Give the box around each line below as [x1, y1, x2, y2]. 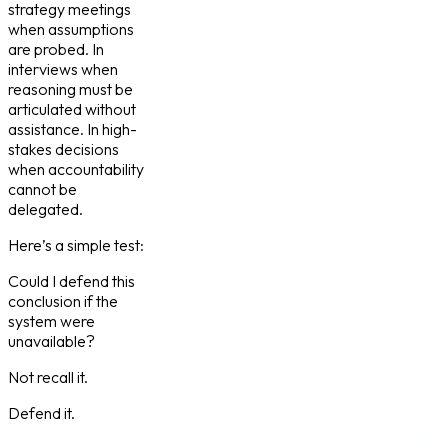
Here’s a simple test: [8, 235, 144, 256]
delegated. [8, 199, 83, 220]
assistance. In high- [8, 119, 137, 140]
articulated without [8, 99, 136, 120]
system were [8, 311, 95, 332]
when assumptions [8, 19, 134, 40]
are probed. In [8, 39, 104, 60]
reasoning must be [8, 79, 133, 100]
